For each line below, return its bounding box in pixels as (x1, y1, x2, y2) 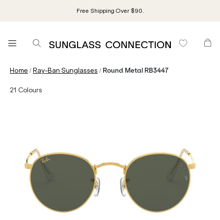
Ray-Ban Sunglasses (33, 66, 98, 75)
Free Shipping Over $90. (76, 7, 144, 14)
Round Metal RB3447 (103, 66, 168, 75)
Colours (17, 86, 42, 94)
